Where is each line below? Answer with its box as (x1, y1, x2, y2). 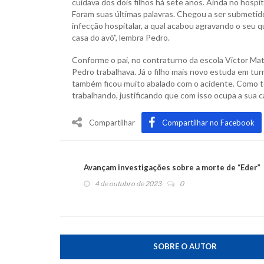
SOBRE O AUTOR (153, 242, 217, 251)
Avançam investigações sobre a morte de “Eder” (84, 163, 260, 172)
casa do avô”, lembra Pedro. (72, 32, 170, 42)
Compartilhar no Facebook (162, 118, 255, 127)
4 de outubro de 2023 (95, 179, 161, 188)
